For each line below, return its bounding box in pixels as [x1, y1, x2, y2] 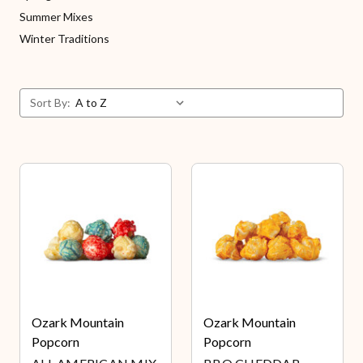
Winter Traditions [19, 32, 109, 45]
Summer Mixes [19, 10, 93, 23]
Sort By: [30, 96, 70, 109]
